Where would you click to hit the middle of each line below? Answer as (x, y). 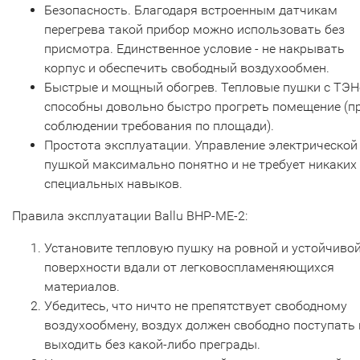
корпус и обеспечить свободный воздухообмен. (188, 68)
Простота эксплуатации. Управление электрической (201, 145)
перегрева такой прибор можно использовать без (194, 29)
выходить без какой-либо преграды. (152, 344)
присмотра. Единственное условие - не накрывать (194, 49)
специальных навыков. (113, 184)
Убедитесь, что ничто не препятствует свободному (196, 306)
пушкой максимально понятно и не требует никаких (200, 164)
